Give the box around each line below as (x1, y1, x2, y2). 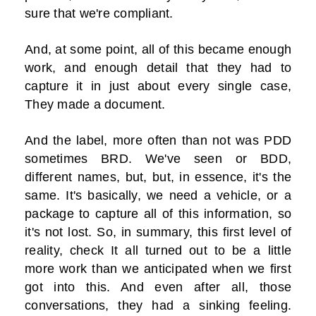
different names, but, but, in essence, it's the (25, 170, 291, 185)
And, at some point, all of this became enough (25, 42, 291, 57)
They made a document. (25, 97, 166, 112)
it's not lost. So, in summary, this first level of (25, 225, 291, 240)
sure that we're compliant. (25, 6, 174, 21)
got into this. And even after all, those (25, 280, 291, 295)
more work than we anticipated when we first (25, 262, 291, 276)
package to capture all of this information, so (25, 207, 291, 221)
